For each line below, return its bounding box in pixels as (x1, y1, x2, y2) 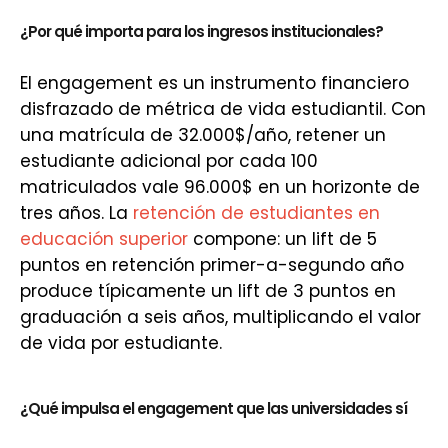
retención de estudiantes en (133, 201, 380, 225)
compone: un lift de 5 (188, 227, 377, 251)
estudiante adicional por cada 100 (20, 149, 318, 173)
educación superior (20, 227, 188, 251)
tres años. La (20, 201, 133, 225)
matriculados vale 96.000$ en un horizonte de (20, 175, 420, 199)
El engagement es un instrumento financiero (20, 71, 409, 95)
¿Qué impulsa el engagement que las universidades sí (20, 398, 407, 419)
